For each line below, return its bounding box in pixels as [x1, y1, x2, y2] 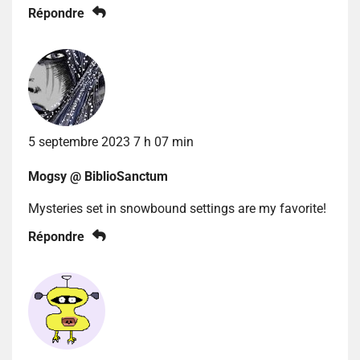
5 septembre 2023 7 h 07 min [28, 134, 194, 150]
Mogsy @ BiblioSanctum [28, 169, 168, 185]
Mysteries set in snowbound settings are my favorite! [28, 201, 326, 217]
